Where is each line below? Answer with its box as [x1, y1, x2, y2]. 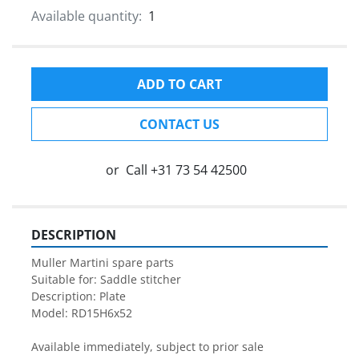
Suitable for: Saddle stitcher [31, 272, 181, 288]
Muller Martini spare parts [31, 255, 174, 271]
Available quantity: [31, 7, 142, 26]
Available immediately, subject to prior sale [31, 339, 264, 355]
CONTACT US [139, 115, 220, 134]
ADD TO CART [137, 75, 222, 94]
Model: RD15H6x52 [31, 305, 132, 321]
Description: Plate [31, 288, 126, 305]
